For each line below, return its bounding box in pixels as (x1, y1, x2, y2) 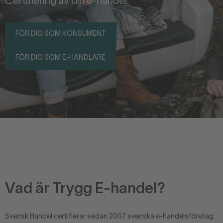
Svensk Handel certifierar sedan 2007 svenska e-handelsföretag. (5, 214, 215, 220)
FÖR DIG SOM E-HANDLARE (15, 55, 106, 61)
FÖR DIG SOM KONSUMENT (15, 31, 106, 37)
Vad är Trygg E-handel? (5, 183, 165, 196)
